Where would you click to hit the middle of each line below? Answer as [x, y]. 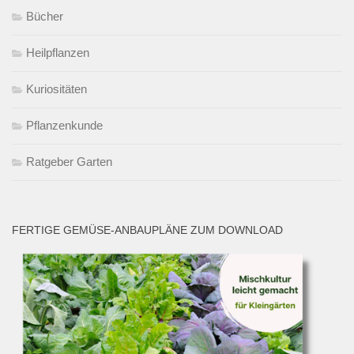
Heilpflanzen [58, 52]
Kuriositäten [56, 88]
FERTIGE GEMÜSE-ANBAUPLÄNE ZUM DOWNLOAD [147, 230]
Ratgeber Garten [69, 161]
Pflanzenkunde [64, 125]
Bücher [45, 16]
